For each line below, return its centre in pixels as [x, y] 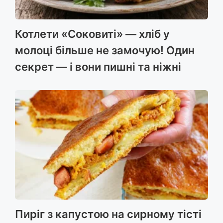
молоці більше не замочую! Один [105, 50]
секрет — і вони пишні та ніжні [98, 66]
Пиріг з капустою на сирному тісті [108, 214]
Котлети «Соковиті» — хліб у [92, 34]
